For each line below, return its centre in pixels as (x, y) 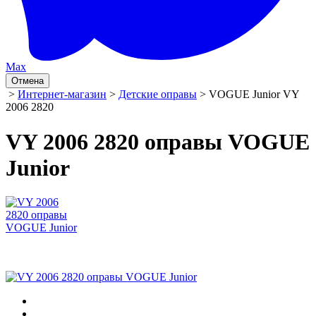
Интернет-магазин (62, 95)
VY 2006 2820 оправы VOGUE (158, 141)
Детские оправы (158, 95)
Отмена (28, 81)
